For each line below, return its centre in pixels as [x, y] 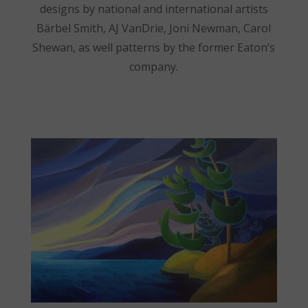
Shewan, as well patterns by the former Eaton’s [154, 48]
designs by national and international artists [154, 9]
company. [154, 67]
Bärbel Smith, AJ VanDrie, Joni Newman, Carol [154, 29]
